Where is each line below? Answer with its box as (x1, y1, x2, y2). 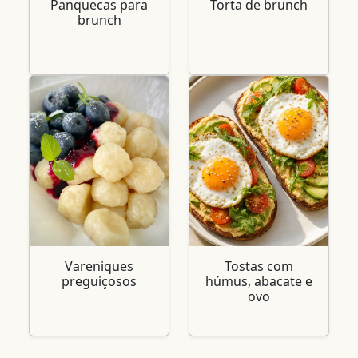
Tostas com (225, 257, 293, 276)
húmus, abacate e (205, 272, 312, 291)
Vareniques (65, 257, 133, 276)
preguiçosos (62, 272, 137, 291)
